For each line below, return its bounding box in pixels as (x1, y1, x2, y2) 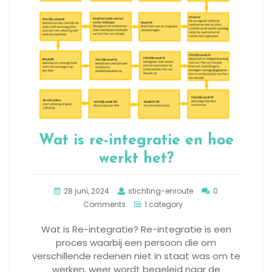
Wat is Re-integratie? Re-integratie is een (41, 223, 231, 236)
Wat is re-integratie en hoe (38, 133, 234, 149)
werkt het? (98, 151, 174, 167)
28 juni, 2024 (64, 186, 109, 197)
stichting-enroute (128, 186, 193, 197)
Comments (83, 199, 126, 210)
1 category (144, 199, 183, 210)
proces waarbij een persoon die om (56, 236, 216, 250)
